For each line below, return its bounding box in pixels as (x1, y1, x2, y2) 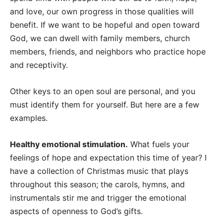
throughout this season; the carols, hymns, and (10, 179, 185, 190)
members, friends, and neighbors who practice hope (10, 47, 206, 57)
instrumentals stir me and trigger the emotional (10, 193, 186, 203)
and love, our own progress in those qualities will (10, 6, 194, 17)
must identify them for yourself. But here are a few (10, 100, 199, 110)
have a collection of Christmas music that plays (10, 166, 188, 176)
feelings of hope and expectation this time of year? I (10, 153, 207, 163)
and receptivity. (10, 60, 68, 70)
